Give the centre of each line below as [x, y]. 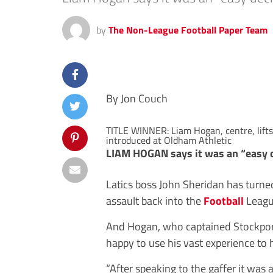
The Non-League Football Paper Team [188, 30]
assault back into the [155, 200]
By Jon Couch [137, 98]
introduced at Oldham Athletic [169, 140]
